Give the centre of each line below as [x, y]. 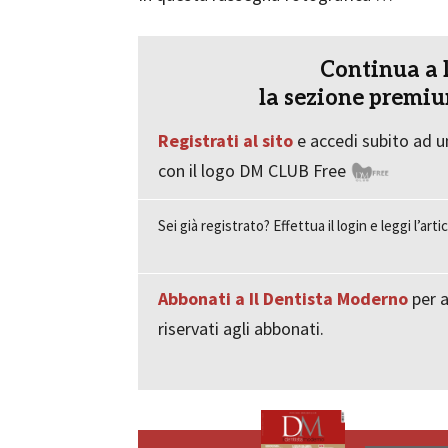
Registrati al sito [225, 140]
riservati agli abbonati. [241, 328]
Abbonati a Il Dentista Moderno [283, 298]
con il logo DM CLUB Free [254, 170]
